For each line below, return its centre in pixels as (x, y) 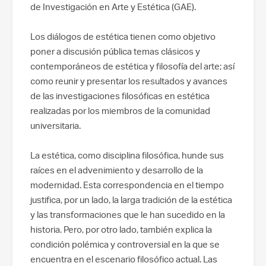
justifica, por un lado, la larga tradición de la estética (131, 199)
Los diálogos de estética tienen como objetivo (123, 36)
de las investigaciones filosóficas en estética (120, 96)
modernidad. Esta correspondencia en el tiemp (124, 185)
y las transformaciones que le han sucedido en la (128, 214)
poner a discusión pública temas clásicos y (115, 51)
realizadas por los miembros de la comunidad (120, 110)
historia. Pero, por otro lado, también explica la (121, 229)
